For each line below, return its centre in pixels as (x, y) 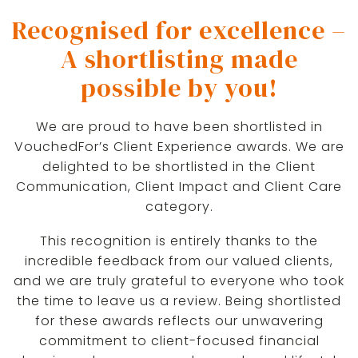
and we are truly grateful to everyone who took (179, 280)
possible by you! (179, 88)
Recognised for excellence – (179, 30)
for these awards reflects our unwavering (179, 320)
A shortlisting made (179, 59)
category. (179, 206)
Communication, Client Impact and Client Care (179, 186)
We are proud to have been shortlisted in (179, 126)
